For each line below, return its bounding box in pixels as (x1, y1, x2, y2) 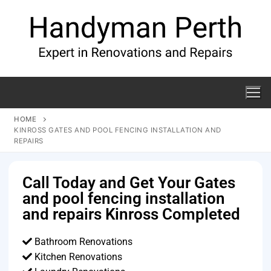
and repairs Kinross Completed (22, 204, 241, 223)
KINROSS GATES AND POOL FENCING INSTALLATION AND (14, 125, 221, 134)
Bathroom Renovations (32, 235, 133, 247)
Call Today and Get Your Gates (22, 173, 236, 192)
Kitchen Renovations (32, 250, 123, 263)
